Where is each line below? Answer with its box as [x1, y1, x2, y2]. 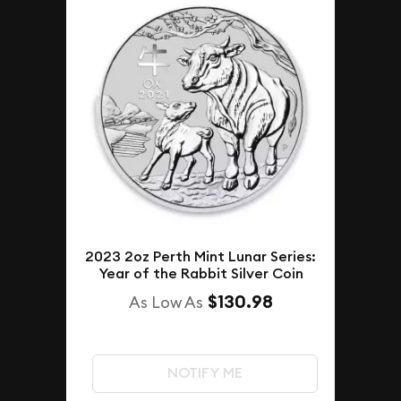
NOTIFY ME [166, 363, 243, 383]
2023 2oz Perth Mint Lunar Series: [85, 247, 316, 267]
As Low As [128, 292, 203, 313]
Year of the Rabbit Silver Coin [98, 264, 303, 284]
